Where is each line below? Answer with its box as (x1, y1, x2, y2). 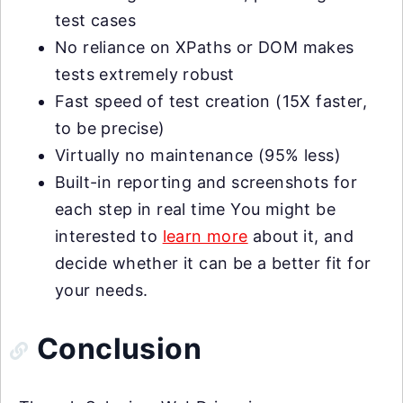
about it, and (247, 227, 354, 246)
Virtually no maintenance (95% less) (55, 146, 341, 165)
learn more (162, 227, 248, 246)
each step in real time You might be (55, 200, 336, 219)
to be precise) (55, 119, 166, 138)
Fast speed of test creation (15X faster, (55, 92, 367, 111)
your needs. (55, 281, 148, 300)
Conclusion (37, 331, 201, 366)
